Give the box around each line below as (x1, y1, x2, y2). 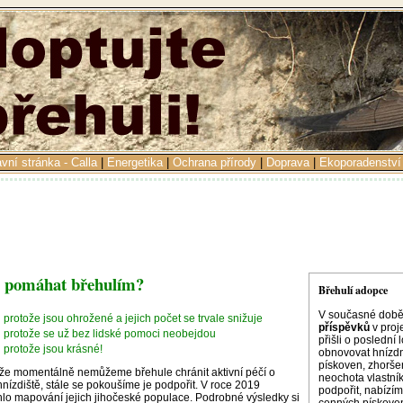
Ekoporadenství (319, 156, 401, 169)
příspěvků (318, 321, 370, 334)
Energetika (107, 156, 163, 169)
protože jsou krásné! (4, 342, 103, 355)
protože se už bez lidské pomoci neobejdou (4, 327, 216, 340)
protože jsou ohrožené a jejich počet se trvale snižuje (4, 312, 263, 326)
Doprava (266, 156, 309, 169)
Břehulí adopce (318, 282, 388, 298)
